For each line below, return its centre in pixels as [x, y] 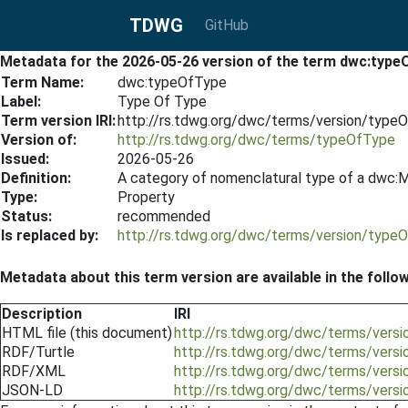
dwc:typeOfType [172, 82]
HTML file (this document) [87, 333]
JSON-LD [32, 390]
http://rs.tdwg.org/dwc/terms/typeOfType [256, 140]
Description [42, 314]
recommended [164, 216]
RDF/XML [34, 371]
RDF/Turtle [38, 352]
